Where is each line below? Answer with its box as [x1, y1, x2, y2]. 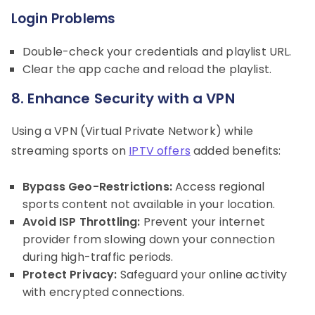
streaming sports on [11, 142, 129, 159]
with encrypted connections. [22, 283, 185, 300]
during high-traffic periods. [22, 248, 174, 265]
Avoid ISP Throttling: [22, 213, 141, 230]
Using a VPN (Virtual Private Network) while [11, 122, 253, 139]
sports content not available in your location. [22, 195, 276, 212]
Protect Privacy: [22, 266, 117, 283]
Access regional [172, 178, 265, 195]
